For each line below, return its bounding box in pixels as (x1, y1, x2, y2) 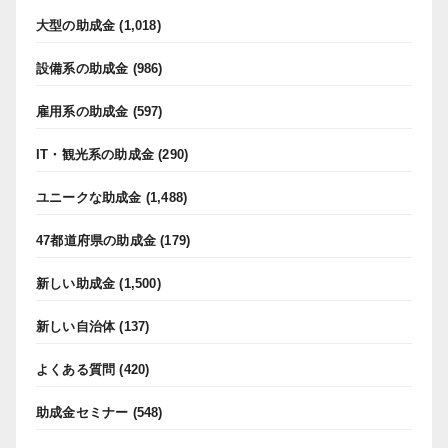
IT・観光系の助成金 (36, 147, 154, 162)
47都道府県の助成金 (36, 233, 156, 248)
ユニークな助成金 (36, 190, 142, 205)
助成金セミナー (36, 405, 129, 420)
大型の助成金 (36, 18, 116, 33)
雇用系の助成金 (36, 104, 129, 119)
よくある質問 (36, 362, 116, 377)
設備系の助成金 (36, 61, 129, 76)
